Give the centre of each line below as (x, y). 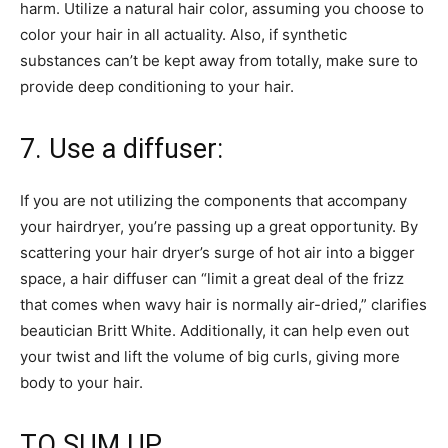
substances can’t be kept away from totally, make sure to (219, 60)
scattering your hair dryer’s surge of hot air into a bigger (217, 252)
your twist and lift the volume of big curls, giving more (210, 356)
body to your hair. (81, 382)
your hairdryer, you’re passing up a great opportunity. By (219, 226)
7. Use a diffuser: (125, 148)
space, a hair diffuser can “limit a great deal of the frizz (212, 278)
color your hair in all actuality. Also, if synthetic (183, 34)
